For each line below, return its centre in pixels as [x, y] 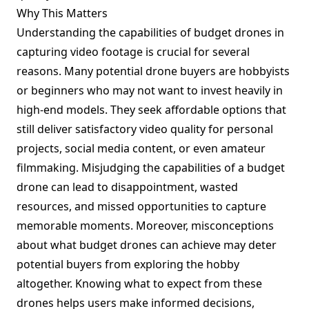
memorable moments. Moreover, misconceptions [145, 226]
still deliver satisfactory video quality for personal [145, 129]
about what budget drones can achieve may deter [147, 245]
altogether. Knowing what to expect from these [139, 283]
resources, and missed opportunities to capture [141, 206]
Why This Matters [62, 13]
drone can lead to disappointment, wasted [127, 187]
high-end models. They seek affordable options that [151, 110]
